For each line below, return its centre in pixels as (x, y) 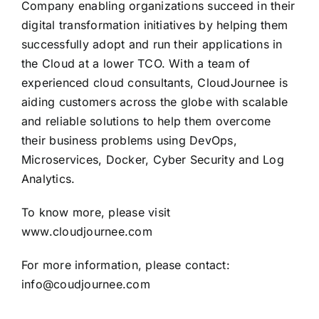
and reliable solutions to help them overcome (146, 121)
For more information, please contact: (125, 265)
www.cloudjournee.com (87, 231)
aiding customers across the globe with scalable (155, 101)
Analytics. (48, 178)
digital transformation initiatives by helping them (154, 25)
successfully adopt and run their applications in (152, 44)
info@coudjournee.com (85, 284)
